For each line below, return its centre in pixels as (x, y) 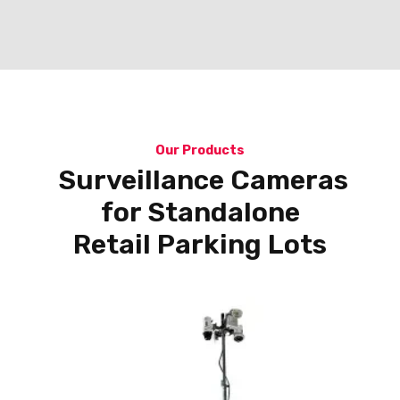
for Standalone (200, 212)
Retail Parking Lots (200, 245)
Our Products (200, 150)
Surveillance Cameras (200, 180)
